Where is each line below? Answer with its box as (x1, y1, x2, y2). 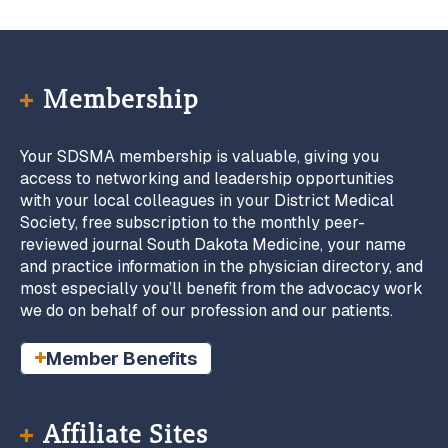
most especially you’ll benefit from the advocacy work (20, 277, 423, 299)
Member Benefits (46, 346, 197, 370)
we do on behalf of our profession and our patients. (20, 299, 393, 321)
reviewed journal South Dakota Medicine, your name (20, 233, 406, 255)
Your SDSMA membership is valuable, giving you (20, 145, 379, 167)
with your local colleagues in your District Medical (20, 189, 394, 211)
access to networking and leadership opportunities (20, 167, 394, 189)
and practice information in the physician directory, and (20, 255, 423, 277)
